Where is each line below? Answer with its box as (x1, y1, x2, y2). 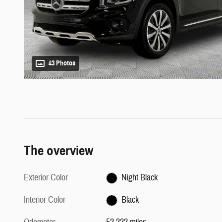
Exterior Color (24, 172, 68, 184)
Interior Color (24, 194, 65, 206)
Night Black (121, 172, 158, 184)
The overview (24, 142, 93, 160)
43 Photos (49, 59, 75, 68)
